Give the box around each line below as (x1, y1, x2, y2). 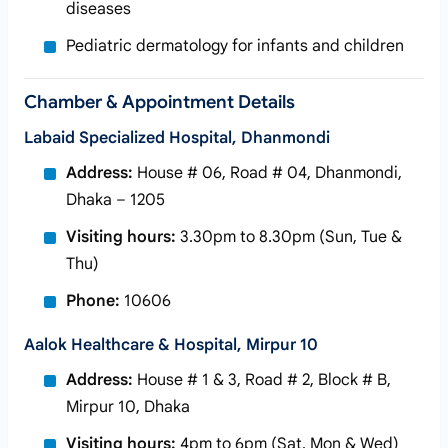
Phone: (66, 291, 120, 311)
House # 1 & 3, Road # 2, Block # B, (133, 370, 391, 390)
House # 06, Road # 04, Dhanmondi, (133, 163, 402, 183)
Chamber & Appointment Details (24, 91, 295, 113)
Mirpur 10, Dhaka (66, 397, 190, 417)
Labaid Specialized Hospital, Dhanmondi (24, 128, 330, 148)
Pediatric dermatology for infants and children (66, 36, 404, 56)
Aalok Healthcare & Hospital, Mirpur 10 (24, 335, 318, 355)
